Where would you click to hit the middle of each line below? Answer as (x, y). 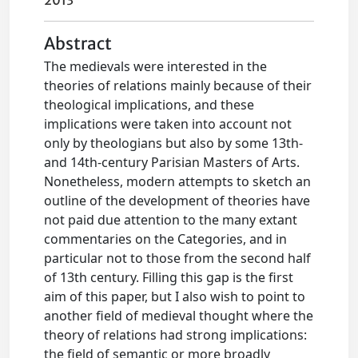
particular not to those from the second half (178, 258)
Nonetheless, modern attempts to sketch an (178, 181)
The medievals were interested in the (156, 66)
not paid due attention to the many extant (171, 220)
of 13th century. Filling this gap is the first (169, 277)
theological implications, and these (149, 105)
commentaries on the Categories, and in (166, 239)
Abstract (78, 44)
